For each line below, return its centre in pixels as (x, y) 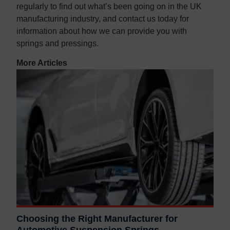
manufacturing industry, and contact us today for (103, 19)
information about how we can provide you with (102, 31)
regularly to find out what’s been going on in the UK (109, 7)
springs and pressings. (57, 44)
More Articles (42, 63)
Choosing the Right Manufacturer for (97, 219)
